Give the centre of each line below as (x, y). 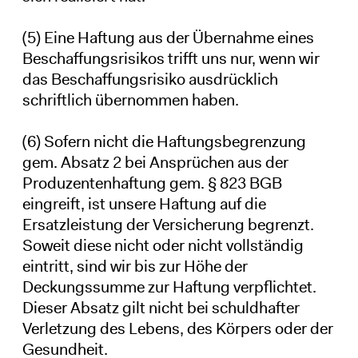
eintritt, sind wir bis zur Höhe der (135, 266)
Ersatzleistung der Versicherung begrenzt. (168, 224)
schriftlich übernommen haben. (130, 99)
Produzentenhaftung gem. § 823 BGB (152, 183)
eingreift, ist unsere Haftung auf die (144, 203)
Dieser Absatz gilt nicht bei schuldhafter (161, 307)
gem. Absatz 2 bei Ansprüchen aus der (155, 162)
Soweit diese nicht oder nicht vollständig (163, 245)
